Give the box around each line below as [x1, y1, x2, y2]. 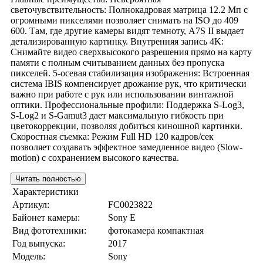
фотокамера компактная [108, 225, 204, 235]
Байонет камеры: [12, 212, 80, 222]
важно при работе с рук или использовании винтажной [11, 89, 234, 99]
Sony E [108, 212, 136, 222]
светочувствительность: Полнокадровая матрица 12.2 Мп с [11, 4, 248, 15]
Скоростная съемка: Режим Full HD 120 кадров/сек [11, 131, 214, 141]
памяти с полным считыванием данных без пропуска [11, 57, 224, 68]
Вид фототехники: [12, 225, 86, 235]
